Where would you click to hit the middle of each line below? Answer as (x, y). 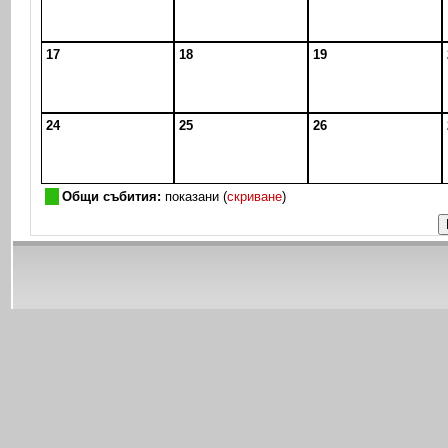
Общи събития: (112, 196)
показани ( (194, 196)
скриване (255, 196)
